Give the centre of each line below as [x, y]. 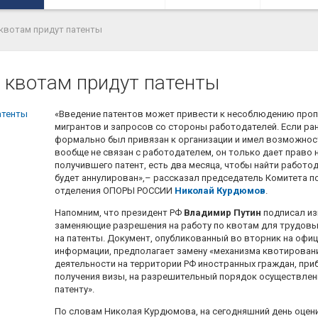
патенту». [75, 289]
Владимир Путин [223, 212]
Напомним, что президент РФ [120, 212]
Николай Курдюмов [220, 190]
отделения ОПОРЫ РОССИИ [115, 190]
